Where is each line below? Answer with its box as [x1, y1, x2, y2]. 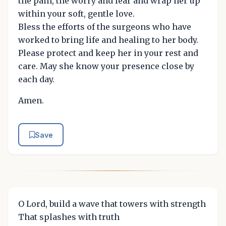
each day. [18, 74, 54, 85]
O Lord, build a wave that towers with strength [18, 198, 206, 209]
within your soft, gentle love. [18, 9, 135, 19]
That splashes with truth [18, 211, 120, 222]
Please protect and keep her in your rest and [18, 48, 198, 59]
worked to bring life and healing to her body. [18, 35, 198, 45]
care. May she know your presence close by [18, 61, 194, 72]
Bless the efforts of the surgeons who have [18, 22, 191, 32]
